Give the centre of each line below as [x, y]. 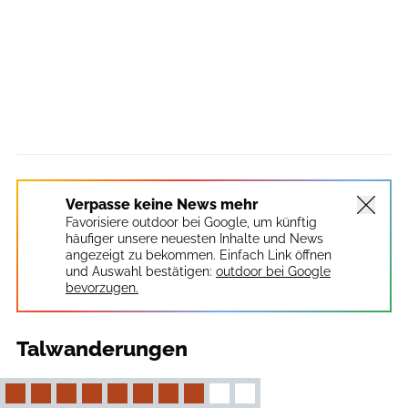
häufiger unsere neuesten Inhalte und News [194, 239]
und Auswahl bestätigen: [139, 272]
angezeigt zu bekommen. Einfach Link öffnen [199, 255]
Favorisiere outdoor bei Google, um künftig [191, 223]
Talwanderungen [102, 349]
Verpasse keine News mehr [162, 205]
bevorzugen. [102, 288]
